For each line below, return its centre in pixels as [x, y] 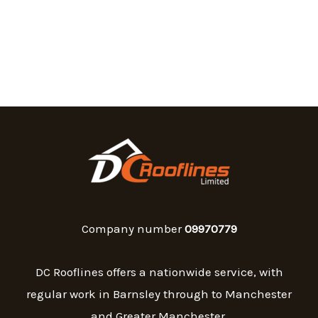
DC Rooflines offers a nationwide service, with [159, 272]
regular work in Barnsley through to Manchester [159, 294]
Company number [133, 229]
